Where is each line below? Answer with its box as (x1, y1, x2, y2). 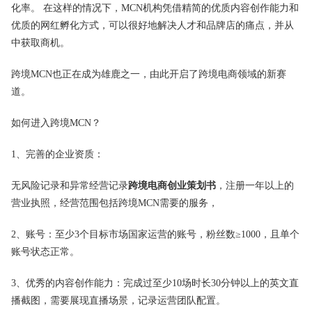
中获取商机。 (11, 37, 70, 48)
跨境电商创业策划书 (128, 180, 216, 191)
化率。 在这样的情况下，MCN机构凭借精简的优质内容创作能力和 (11, 2, 299, 13)
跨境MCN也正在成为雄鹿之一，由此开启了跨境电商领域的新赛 (11, 68, 286, 79)
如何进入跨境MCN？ (11, 117, 101, 128)
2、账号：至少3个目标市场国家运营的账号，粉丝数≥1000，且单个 (11, 228, 299, 240)
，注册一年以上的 (216, 180, 294, 191)
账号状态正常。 (11, 246, 79, 257)
